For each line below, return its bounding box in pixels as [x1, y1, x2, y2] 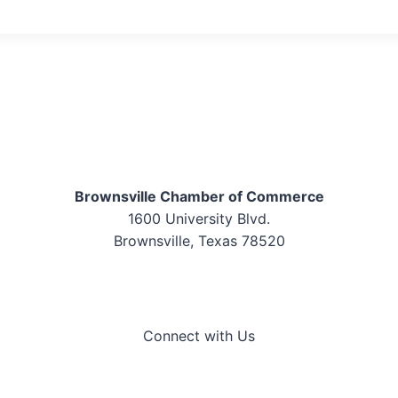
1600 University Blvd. [128, 210, 270, 228]
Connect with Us [143, 327, 255, 346]
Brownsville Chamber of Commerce [74, 187, 324, 206]
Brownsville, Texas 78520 [113, 232, 285, 251]
